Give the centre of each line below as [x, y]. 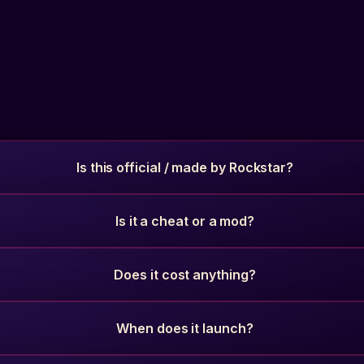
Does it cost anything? [185, 275]
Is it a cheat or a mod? [185, 221]
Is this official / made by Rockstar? [185, 167]
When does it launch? [185, 328]
